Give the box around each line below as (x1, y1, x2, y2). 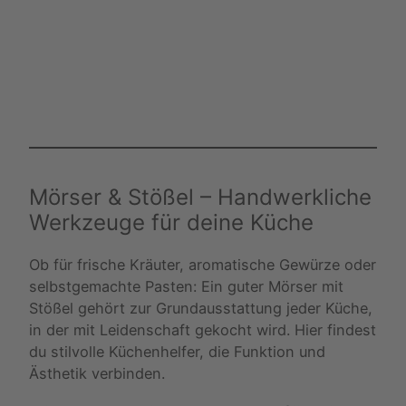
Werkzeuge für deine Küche (29, 208, 314, 236)
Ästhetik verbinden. (29, 363, 165, 382)
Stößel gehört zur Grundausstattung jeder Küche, (29, 298, 372, 317)
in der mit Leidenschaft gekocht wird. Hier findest (29, 320, 376, 339)
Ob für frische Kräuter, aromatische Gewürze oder (29, 255, 376, 274)
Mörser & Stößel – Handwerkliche (29, 183, 372, 210)
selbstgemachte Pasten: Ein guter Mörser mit (29, 276, 343, 295)
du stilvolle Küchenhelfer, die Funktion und (29, 342, 325, 361)
